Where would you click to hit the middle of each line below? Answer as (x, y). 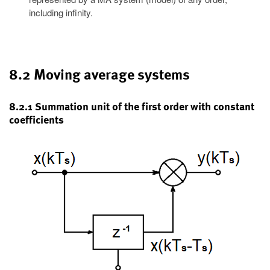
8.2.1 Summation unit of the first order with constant (132, 106)
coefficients (36, 119)
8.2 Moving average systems (99, 74)
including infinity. (61, 13)
